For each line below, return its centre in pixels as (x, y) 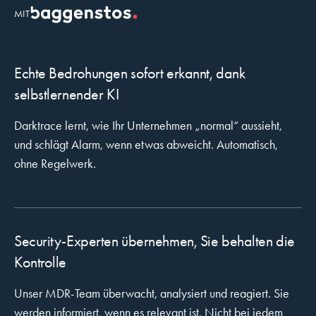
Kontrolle (41, 263)
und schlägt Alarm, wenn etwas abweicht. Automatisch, (146, 145)
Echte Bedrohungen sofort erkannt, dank (130, 74)
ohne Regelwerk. (55, 164)
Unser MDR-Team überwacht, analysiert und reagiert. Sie (152, 294)
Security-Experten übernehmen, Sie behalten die (154, 242)
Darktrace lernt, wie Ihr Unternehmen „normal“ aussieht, (148, 126)
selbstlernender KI (67, 95)
